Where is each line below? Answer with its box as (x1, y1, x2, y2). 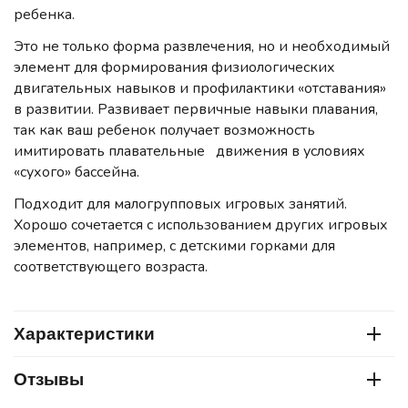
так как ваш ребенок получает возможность (14, 120, 315, 141)
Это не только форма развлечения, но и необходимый (14, 36, 390, 57)
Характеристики (14, 323, 155, 343)
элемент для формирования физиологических (14, 57, 335, 78)
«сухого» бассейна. (14, 162, 143, 183)
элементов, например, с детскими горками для (14, 236, 335, 257)
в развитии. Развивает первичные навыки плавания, (14, 99, 378, 120)
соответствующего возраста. (14, 257, 208, 278)
